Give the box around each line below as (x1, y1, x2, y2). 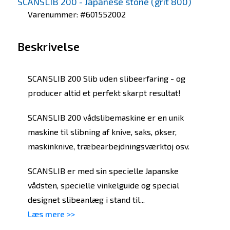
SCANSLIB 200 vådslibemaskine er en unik (27, 112, 184, 122)
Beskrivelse (17, 39, 80, 53)
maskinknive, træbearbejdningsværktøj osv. (27, 141, 189, 151)
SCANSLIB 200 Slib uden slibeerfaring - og (27, 73, 185, 83)
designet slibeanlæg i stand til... (27, 194, 145, 204)
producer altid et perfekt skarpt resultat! (27, 87, 181, 98)
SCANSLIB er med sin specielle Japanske (27, 165, 179, 176)
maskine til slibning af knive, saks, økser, (27, 126, 177, 137)
